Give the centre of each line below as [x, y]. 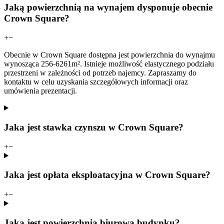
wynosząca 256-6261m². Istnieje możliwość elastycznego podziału [109, 64]
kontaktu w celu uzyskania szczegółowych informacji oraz [96, 82]
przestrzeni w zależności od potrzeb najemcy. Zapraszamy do [100, 73]
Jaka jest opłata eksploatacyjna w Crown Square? [107, 175]
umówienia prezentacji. [40, 91]
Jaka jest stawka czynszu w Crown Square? [94, 127]
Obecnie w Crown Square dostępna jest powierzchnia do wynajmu [109, 55]
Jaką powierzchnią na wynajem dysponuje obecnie [108, 7]
